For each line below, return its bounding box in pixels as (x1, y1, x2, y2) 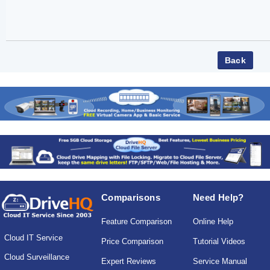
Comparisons (101, 192, 160, 202)
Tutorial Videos (193, 237, 246, 246)
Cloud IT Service (4, 233, 63, 242)
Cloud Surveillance (4, 252, 69, 262)
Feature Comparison (101, 217, 172, 226)
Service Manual (193, 257, 248, 266)
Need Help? (193, 192, 244, 202)
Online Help (193, 217, 234, 226)
